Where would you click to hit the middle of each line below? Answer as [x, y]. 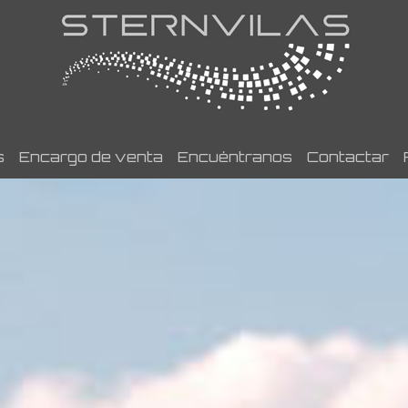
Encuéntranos [235, 157]
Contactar [348, 157]
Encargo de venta [92, 157]
